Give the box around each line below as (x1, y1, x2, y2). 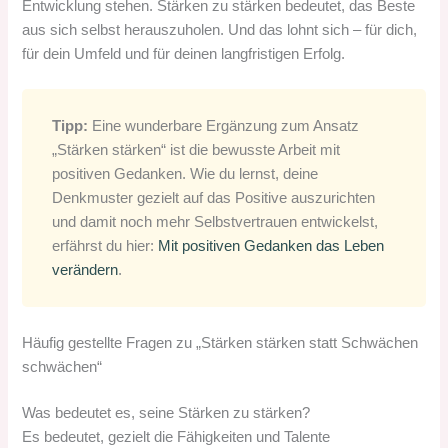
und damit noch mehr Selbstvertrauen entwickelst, (52, 214, 379, 231)
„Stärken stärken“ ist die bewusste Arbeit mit (52, 142, 341, 159)
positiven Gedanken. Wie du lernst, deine (52, 166, 319, 183)
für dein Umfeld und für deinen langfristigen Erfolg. (22, 46, 346, 63)
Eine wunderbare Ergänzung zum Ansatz (88, 118, 360, 135)
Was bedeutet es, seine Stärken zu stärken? (22, 404, 311, 421)
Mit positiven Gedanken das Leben (158, 238, 385, 255)
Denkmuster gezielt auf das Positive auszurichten (52, 190, 376, 207)
